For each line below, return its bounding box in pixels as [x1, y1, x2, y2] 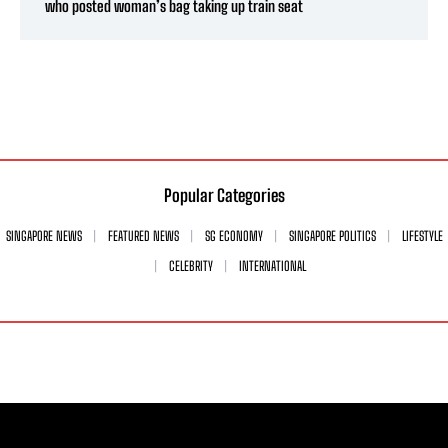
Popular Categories [163, 185, 285, 207]
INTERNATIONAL [238, 258, 306, 275]
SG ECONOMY [204, 228, 263, 245]
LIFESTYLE [401, 228, 443, 245]
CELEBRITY [168, 258, 213, 275]
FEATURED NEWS [107, 228, 179, 245]
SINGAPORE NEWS [5, 228, 82, 245]
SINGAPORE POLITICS [288, 228, 376, 245]
